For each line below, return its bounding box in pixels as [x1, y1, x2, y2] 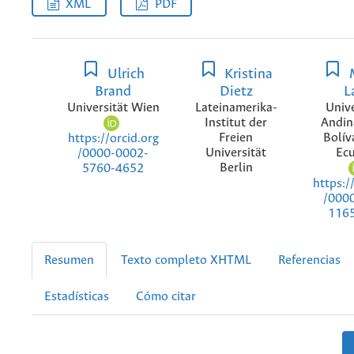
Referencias [278, 254, 341, 268]
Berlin [219, 160, 253, 175]
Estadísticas [44, 290, 109, 304]
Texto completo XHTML [121, 254, 251, 268]
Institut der [205, 115, 267, 130]
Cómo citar [136, 290, 196, 304]
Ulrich [104, 66, 145, 82]
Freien [219, 130, 253, 145]
